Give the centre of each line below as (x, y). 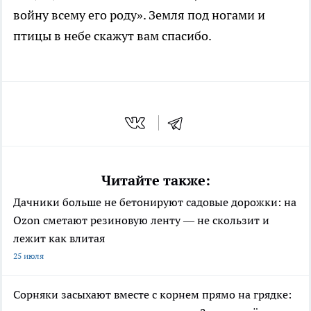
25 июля (28, 256)
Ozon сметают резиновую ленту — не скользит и (141, 220)
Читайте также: (155, 181)
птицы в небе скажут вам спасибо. (112, 35)
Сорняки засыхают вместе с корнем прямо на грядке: (152, 295)
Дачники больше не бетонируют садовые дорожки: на (155, 202)
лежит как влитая (59, 238)
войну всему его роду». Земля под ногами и (139, 15)
